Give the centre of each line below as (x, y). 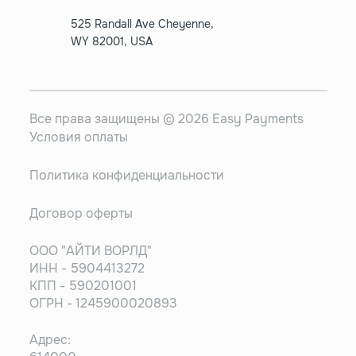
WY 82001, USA (111, 41)
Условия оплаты (78, 137)
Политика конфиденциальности (126, 175)
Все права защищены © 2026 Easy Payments (166, 118)
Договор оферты (81, 213)
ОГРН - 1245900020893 (103, 303)
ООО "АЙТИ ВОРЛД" (90, 250)
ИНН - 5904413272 (87, 268)
